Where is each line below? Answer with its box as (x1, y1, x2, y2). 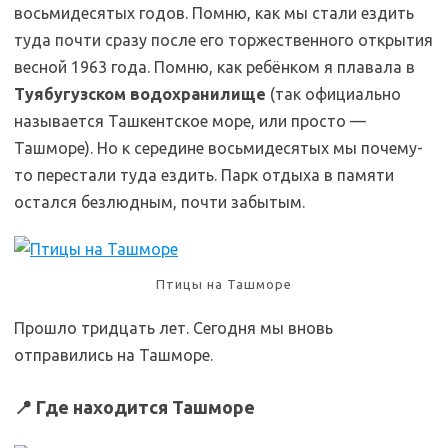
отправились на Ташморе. (14, 346, 213, 364)
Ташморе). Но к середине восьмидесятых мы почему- (14, 139, 423, 157)
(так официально (266, 85, 401, 103)
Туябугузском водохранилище (14, 85, 266, 103)
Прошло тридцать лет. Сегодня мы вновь (14, 319, 333, 337)
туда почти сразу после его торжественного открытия (14, 31, 433, 49)
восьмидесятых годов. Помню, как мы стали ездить (14, 4, 414, 22)
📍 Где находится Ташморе (14, 397, 255, 417)
